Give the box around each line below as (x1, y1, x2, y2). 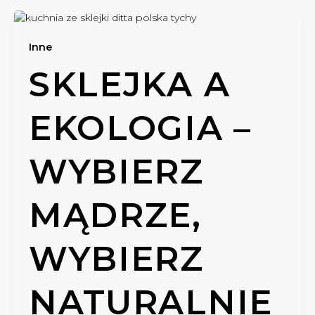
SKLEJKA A (28, 63, 231, 105)
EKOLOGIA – (28, 107, 252, 148)
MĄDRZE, (28, 194, 202, 236)
